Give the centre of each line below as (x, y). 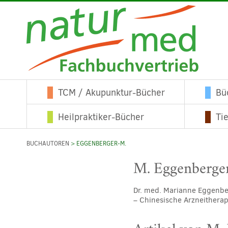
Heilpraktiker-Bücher (101, 117)
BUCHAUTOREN (48, 144)
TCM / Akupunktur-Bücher (111, 93)
